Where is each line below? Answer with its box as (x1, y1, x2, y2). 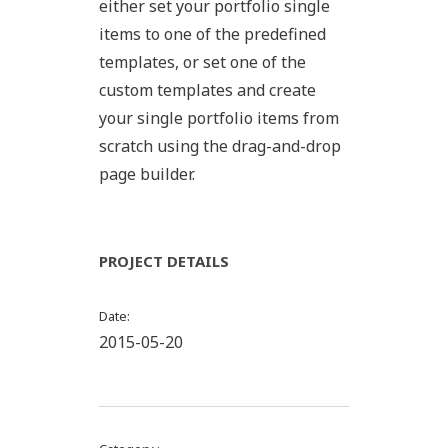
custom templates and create (99, 79, 316, 101)
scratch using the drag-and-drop (99, 135, 341, 157)
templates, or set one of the (99, 51, 306, 73)
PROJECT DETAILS (99, 251, 229, 271)
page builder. (99, 163, 195, 185)
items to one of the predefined (99, 23, 326, 45)
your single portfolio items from (99, 107, 339, 129)
